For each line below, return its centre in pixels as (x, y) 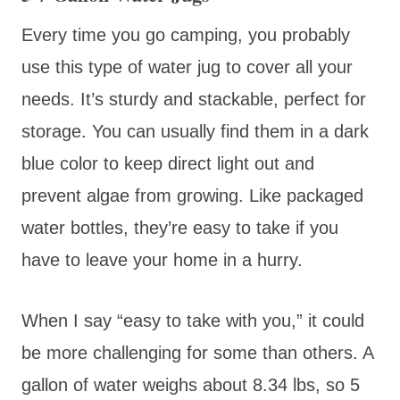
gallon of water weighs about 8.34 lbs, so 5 (191, 384)
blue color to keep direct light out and (168, 163)
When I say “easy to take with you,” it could (193, 320)
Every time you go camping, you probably (186, 34)
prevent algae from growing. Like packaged (192, 195)
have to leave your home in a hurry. (165, 259)
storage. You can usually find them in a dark (195, 131)
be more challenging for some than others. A (197, 352)
